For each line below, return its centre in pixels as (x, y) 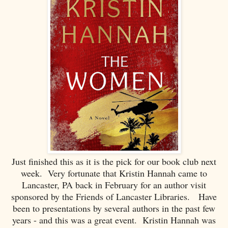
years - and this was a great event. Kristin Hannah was (114, 220)
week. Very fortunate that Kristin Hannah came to (114, 173)
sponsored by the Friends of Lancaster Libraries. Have (114, 197)
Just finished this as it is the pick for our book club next (114, 162)
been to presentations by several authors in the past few (114, 208)
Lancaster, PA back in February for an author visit (114, 185)
